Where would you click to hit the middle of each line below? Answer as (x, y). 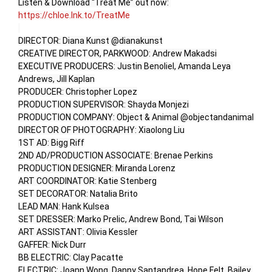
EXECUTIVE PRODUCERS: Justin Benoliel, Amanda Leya (124, 66)
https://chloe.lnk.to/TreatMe (74, 15)
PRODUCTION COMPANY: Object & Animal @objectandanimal (136, 117)
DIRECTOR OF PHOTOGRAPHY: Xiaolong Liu (101, 130)
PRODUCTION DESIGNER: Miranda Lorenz (97, 168)
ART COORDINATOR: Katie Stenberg (87, 181)
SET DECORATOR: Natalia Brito (78, 194)
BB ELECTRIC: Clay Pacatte (71, 258)
